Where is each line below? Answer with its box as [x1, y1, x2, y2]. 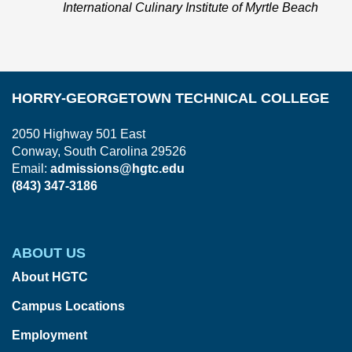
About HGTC [12, 270, 88, 284]
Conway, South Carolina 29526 [12, 145, 186, 159]
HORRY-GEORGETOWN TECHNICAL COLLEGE [12, 90, 329, 107]
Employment [12, 328, 87, 343]
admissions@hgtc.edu [50, 162, 185, 176]
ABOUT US [12, 245, 86, 262]
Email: [12, 162, 50, 176]
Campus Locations [12, 299, 125, 313]
